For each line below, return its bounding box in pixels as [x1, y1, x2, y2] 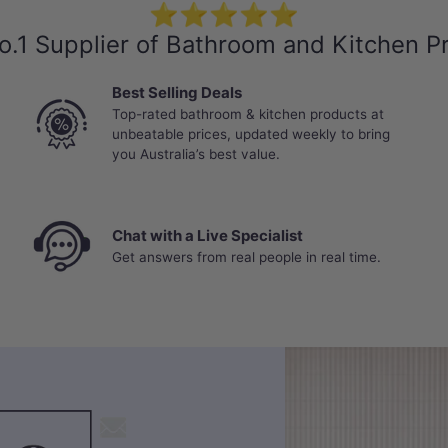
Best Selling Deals [112, 82, 242, 102]
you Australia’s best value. [112, 145, 280, 162]
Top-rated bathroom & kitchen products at [112, 105, 384, 122]
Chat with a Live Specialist [112, 225, 303, 245]
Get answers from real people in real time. [112, 248, 381, 265]
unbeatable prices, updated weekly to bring [112, 125, 390, 142]
